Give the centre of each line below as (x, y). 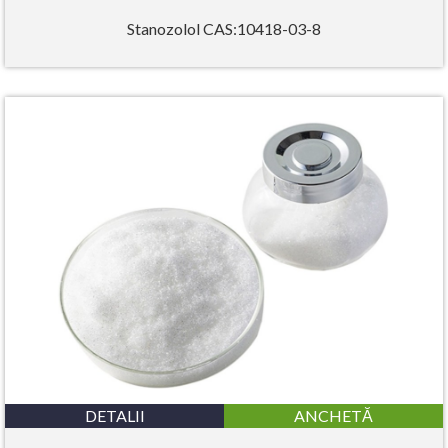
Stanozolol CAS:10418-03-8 (224, 29)
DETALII (114, 416)
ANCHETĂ (333, 416)
